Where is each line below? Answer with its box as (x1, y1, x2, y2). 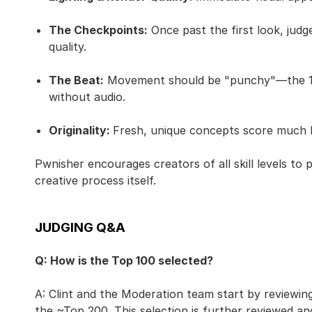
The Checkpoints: (49, 23, 148, 37)
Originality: (49, 123, 113, 137)
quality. (49, 40, 86, 54)
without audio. (49, 90, 129, 104)
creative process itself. (35, 173, 156, 187)
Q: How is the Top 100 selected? (35, 253, 213, 267)
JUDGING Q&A (35, 219, 125, 235)
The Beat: (49, 73, 104, 87)
